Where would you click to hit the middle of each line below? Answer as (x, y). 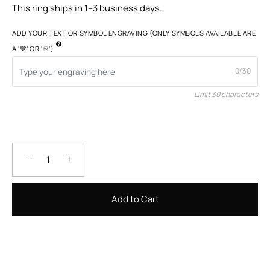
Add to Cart (135, 199)
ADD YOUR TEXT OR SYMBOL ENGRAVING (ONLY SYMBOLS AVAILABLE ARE (134, 33)
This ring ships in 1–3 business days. (87, 8)
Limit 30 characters (226, 95)
